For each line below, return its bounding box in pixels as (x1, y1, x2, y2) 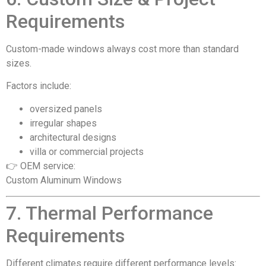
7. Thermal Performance (6, 202, 213, 225)
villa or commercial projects (30, 145, 144, 157)
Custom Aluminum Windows (6, 174, 122, 186)
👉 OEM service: (6, 160, 75, 172)
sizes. (6, 57, 31, 69)
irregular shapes (30, 117, 97, 129)
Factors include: (6, 80, 71, 92)
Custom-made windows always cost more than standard (6, 43, 239, 55)
